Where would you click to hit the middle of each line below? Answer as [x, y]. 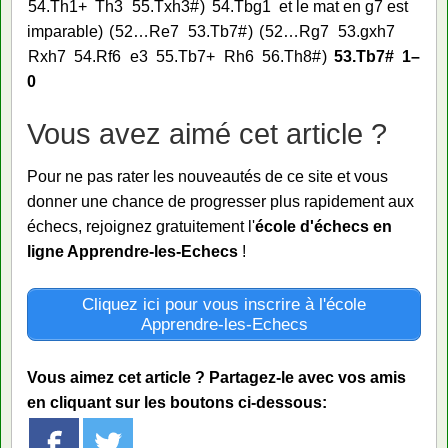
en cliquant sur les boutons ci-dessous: [177, 402]
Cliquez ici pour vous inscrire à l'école [224, 304]
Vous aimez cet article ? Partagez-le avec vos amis [216, 377]
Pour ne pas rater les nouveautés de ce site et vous [207, 177]
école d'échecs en [323, 227]
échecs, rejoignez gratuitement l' [141, 227]
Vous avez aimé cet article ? [207, 133]
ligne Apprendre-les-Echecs [132, 252]
